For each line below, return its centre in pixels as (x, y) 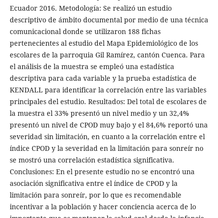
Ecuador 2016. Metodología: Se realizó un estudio (91, 8)
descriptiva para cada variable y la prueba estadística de (103, 78)
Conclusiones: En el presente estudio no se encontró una (102, 172)
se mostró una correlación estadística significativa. (92, 160)
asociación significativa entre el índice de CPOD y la (93, 183)
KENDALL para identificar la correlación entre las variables (108, 90)
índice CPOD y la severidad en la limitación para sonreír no (106, 148)
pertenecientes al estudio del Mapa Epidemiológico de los (104, 43)
